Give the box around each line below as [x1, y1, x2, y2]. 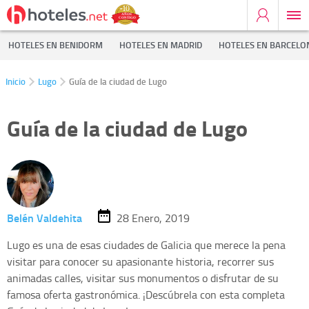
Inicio [6, 75, 26, 88]
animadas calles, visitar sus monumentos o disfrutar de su [7, 270, 279, 286]
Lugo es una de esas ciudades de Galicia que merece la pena [7, 237, 286, 253]
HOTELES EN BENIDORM [8, 39, 103, 51]
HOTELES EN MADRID [119, 39, 202, 51]
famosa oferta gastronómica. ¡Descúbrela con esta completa [7, 287, 285, 303]
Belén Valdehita [7, 209, 82, 226]
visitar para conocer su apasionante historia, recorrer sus [7, 254, 274, 270]
